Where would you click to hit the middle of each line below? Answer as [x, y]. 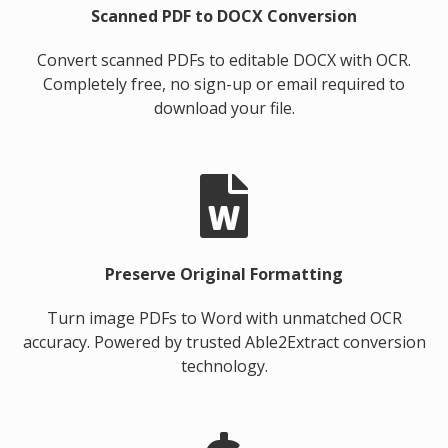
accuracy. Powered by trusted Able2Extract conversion [224, 342]
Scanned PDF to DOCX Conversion [224, 16]
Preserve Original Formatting [224, 274]
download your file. [224, 108]
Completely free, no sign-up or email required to [224, 84]
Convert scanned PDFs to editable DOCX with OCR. [224, 60]
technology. [224, 366]
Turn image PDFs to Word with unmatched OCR [224, 318]
